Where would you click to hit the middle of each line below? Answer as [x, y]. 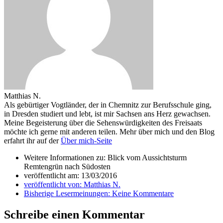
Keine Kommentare [143, 194]
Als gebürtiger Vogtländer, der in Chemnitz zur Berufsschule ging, [108, 105]
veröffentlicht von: [54, 185]
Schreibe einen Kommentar [74, 215]
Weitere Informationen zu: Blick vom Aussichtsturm [105, 158]
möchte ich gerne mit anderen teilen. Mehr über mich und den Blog [109, 132]
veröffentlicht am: [53, 176]
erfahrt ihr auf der [32, 141]
